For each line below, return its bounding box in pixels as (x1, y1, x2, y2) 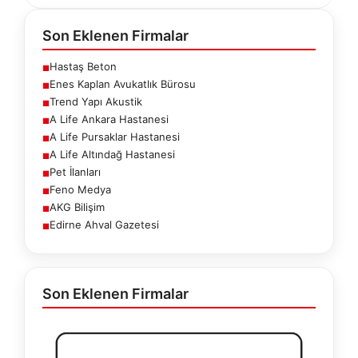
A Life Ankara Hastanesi (50, 112, 169, 125)
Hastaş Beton (50, 59, 117, 73)
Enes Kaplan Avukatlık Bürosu (50, 77, 196, 90)
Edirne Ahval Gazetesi (50, 217, 159, 231)
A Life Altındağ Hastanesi (50, 147, 175, 161)
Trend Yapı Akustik (50, 94, 142, 108)
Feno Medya (50, 182, 111, 196)
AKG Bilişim (50, 200, 105, 213)
